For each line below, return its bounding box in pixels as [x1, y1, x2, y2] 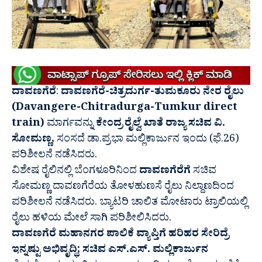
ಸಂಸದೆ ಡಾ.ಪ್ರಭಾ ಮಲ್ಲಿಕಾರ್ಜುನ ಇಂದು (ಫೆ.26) [54, 132, 239, 150]
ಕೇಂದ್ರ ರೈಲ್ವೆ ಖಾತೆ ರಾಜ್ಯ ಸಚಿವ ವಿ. [96, 116, 225, 134]
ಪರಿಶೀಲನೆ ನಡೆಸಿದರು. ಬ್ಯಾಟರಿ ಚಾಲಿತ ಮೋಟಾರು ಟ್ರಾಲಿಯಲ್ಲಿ [12, 195, 248, 213]
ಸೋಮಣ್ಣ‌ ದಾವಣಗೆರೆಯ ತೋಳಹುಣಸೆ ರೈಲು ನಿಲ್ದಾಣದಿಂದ [12, 180, 234, 197]
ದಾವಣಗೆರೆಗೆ [139, 164, 191, 181]
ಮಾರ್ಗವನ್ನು [44, 116, 96, 134]
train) [12, 116, 44, 134]
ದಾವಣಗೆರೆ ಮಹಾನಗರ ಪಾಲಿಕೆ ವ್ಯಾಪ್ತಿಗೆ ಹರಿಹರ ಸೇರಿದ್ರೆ [12, 227, 229, 244]
